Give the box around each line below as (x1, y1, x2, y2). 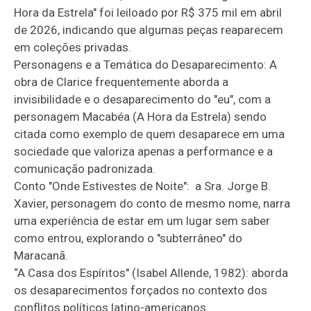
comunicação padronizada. (14, 161, 156, 176)
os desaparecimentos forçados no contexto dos (14, 283, 268, 297)
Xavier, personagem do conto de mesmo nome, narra (14, 196, 291, 210)
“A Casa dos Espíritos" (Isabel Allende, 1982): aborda (14, 265, 289, 280)
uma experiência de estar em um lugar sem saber (14, 213, 271, 228)
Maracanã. (14, 248, 69, 262)
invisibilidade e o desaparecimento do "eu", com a (14, 92, 271, 106)
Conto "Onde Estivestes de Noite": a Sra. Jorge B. (14, 178, 271, 193)
